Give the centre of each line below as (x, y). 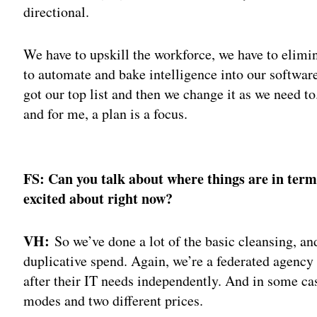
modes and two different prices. (114, 300)
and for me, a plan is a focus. (106, 113)
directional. (57, 11)
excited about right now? (98, 198)
